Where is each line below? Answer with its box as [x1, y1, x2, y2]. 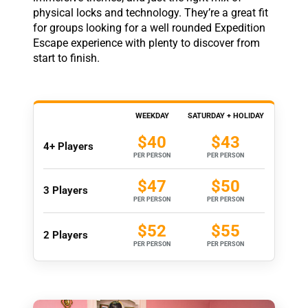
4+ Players [43, 140, 93, 153]
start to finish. [32, 51, 100, 65]
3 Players [43, 184, 88, 197]
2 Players [43, 228, 88, 241]
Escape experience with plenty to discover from [32, 36, 260, 49]
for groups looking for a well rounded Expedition [32, 21, 265, 34]
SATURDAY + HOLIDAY [187, 111, 264, 120]
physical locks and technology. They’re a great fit [32, 5, 268, 19]
